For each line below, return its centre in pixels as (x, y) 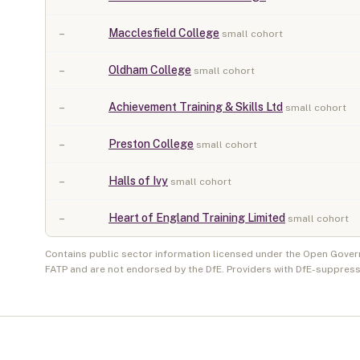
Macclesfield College (164, 33)
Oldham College (150, 70)
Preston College (151, 144)
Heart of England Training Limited (197, 218)
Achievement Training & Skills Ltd (196, 107)
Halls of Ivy (138, 181)
